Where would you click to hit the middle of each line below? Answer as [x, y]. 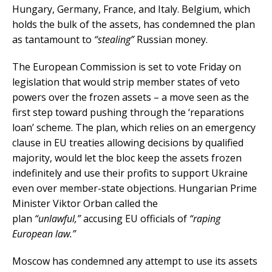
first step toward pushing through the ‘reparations [128, 112]
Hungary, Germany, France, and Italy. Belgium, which [131, 9]
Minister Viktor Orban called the [85, 203]
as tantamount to [53, 39]
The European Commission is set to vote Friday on [127, 66]
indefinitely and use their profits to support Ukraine [130, 173]
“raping [205, 218]
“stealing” [114, 39]
